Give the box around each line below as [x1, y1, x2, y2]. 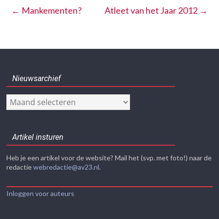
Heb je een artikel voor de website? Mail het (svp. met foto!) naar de [6, 153, 212, 162]
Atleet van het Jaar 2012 [104, 4, 199, 16]
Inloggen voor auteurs [6, 189, 75, 197]
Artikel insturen [12, 132, 64, 142]
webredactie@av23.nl [33, 162, 100, 171]
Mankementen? [20, 4, 82, 16]
